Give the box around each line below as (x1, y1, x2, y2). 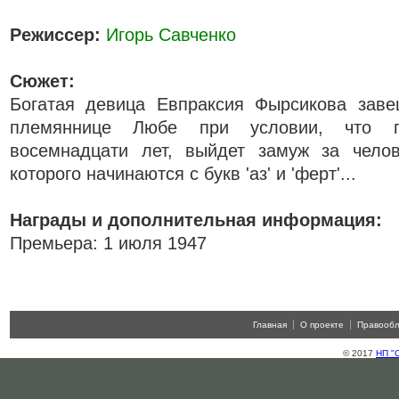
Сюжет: (10, 71, 75, 91)
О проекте (300, 320, 344, 330)
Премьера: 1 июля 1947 (10, 233, 207, 253)
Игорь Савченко (106, 25, 236, 45)
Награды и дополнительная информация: (10, 210, 382, 230)
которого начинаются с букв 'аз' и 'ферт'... (10, 164, 356, 183)
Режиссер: (10, 25, 101, 45)
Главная (253, 320, 287, 330)
